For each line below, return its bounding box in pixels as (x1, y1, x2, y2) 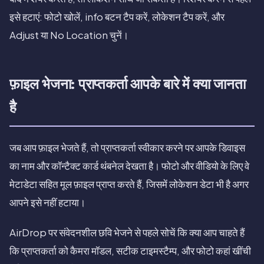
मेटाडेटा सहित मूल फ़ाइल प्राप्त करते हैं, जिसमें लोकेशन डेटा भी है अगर (9, 178, 249, 191)
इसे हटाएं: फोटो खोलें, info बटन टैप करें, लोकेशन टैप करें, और (9, 11, 225, 24)
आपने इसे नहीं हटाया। (9, 196, 85, 209)
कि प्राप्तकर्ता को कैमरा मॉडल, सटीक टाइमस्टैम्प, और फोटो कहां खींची (9, 245, 251, 258)
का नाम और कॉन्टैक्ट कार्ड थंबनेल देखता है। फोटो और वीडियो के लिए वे (9, 160, 249, 173)
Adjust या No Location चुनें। (9, 29, 128, 42)
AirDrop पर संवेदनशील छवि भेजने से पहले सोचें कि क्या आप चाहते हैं (9, 226, 245, 239)
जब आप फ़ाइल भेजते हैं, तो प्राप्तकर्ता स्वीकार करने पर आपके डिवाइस (9, 141, 245, 154)
